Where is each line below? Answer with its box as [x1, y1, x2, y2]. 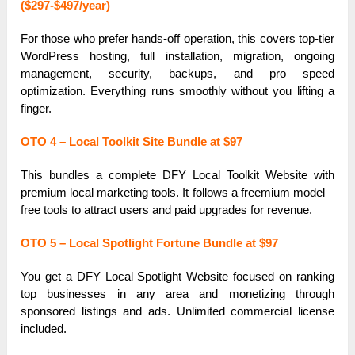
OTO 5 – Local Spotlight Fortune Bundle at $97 [21, 236, 279, 250]
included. [21, 322, 67, 336]
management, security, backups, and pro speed [21, 67, 334, 81]
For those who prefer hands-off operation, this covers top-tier [21, 32, 334, 46]
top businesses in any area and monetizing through [21, 287, 334, 301]
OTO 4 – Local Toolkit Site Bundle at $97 [21, 135, 243, 149]
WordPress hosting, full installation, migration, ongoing [21, 49, 334, 63]
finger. [21, 101, 52, 116]
